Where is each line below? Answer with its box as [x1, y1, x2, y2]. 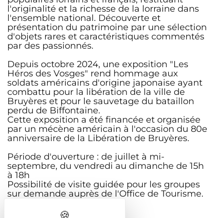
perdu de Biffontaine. [7, 105, 100, 115]
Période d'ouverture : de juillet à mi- [7, 151, 164, 162]
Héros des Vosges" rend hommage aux [7, 68, 178, 78]
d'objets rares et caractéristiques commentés [7, 31, 204, 41]
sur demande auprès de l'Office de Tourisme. [7, 188, 203, 199]
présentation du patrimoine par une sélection [7, 21, 207, 32]
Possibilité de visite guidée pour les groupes [7, 179, 200, 189]
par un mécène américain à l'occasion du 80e [7, 123, 207, 134]
